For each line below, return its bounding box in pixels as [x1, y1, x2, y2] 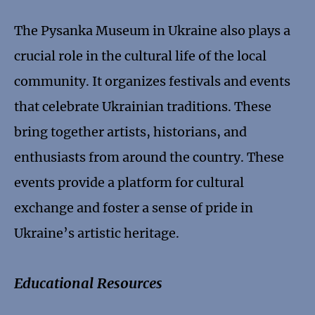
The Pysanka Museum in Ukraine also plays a [14, 22, 290, 39]
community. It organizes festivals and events [14, 73, 290, 90]
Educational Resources [14, 274, 162, 292]
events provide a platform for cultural [14, 174, 244, 191]
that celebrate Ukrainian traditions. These [14, 98, 271, 115]
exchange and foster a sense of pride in [14, 200, 253, 217]
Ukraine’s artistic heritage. [14, 225, 179, 242]
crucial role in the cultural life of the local [14, 48, 266, 65]
